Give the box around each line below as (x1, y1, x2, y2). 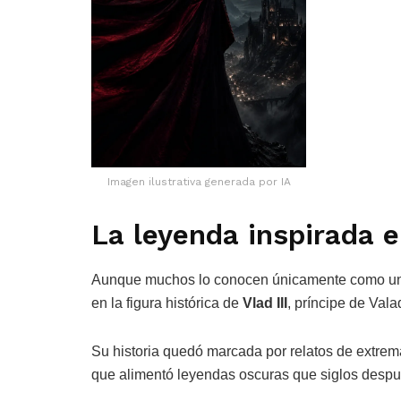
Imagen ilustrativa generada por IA (107, 175, 291, 189)
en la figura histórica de (91, 294, 243, 311)
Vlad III (243, 294, 287, 311)
